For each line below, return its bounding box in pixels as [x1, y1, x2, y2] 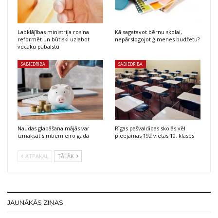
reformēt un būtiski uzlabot [18, 35, 90, 43]
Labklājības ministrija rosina [18, 28, 89, 36]
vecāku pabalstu [18, 42, 59, 50]
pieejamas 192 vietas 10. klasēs [115, 131, 194, 139]
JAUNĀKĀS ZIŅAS [7, 198, 63, 206]
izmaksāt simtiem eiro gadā [18, 131, 89, 139]
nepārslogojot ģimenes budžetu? [115, 35, 200, 43]
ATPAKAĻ [24, 152, 49, 160]
